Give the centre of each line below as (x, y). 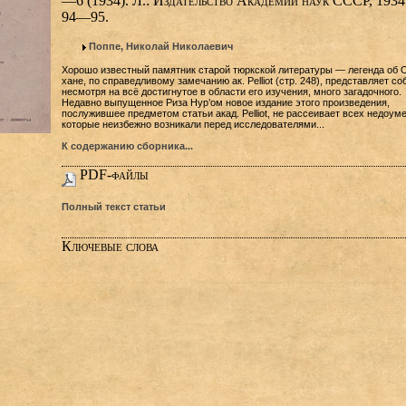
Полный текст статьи (113, 207)
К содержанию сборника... (127, 146)
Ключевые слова (110, 246)
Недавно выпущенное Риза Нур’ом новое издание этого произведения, (225, 102)
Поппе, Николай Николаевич (160, 46)
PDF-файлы (112, 174)
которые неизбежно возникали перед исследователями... (193, 124)
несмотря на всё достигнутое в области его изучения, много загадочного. (231, 92)
